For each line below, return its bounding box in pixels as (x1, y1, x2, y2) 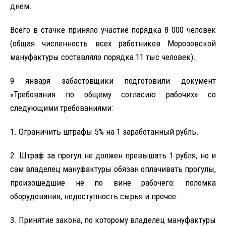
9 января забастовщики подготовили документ (10, 75, 216, 86)
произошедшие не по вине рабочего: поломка (10, 177, 216, 188)
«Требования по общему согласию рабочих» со (10, 89, 216, 99)
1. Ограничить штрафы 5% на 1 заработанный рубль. (10, 126, 199, 137)
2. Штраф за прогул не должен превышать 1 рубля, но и (10, 150, 216, 160)
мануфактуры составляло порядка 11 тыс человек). (10, 51, 196, 62)
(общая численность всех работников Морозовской (10, 38, 216, 48)
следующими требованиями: (10, 102, 113, 113)
